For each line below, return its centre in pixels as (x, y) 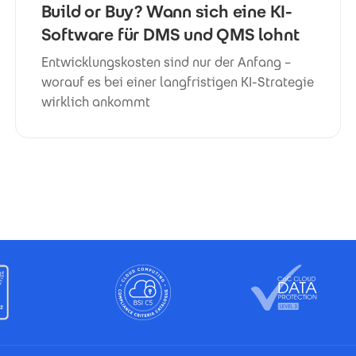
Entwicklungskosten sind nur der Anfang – (166, 63)
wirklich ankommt (95, 103)
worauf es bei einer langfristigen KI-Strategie (177, 83)
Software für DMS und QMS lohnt (170, 35)
